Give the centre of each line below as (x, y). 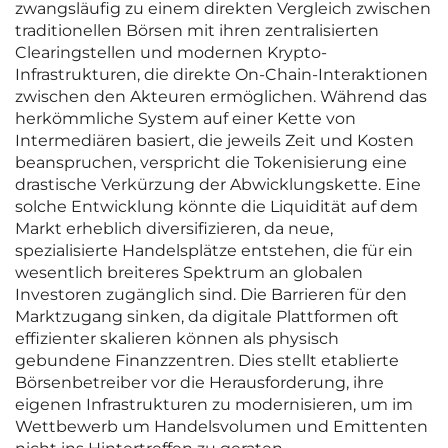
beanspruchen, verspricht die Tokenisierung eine (211, 163)
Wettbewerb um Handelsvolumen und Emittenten (221, 427)
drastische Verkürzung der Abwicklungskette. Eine (218, 185)
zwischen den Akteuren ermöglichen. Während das (221, 97)
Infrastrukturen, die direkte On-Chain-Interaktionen (221, 75)
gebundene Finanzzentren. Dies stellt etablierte (207, 361)
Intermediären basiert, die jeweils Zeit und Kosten (214, 141)
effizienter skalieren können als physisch (177, 339)
